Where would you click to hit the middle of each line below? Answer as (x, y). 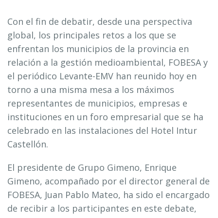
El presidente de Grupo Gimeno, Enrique (92, 167)
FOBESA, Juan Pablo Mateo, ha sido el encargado (109, 195)
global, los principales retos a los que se (92, 35)
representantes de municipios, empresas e (97, 103)
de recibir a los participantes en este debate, (102, 208)
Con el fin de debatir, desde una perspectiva (100, 21)
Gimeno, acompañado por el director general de (109, 181)
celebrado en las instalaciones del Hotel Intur (102, 130)
